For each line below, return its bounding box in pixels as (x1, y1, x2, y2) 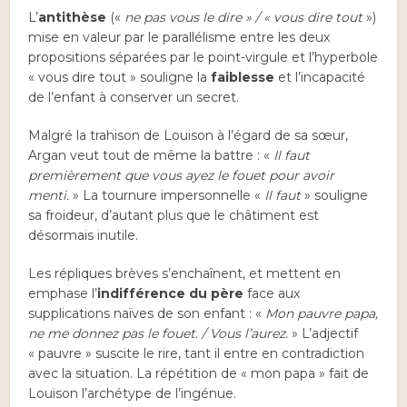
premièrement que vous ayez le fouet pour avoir (28, 167, 335, 184)
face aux (243, 285, 301, 303)
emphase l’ (28, 285, 98, 303)
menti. (28, 187, 70, 204)
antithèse (38, 9, 107, 26)
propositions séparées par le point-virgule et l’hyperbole (28, 49, 379, 66)
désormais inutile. (28, 227, 139, 244)
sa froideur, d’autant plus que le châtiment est (28, 207, 320, 224)
